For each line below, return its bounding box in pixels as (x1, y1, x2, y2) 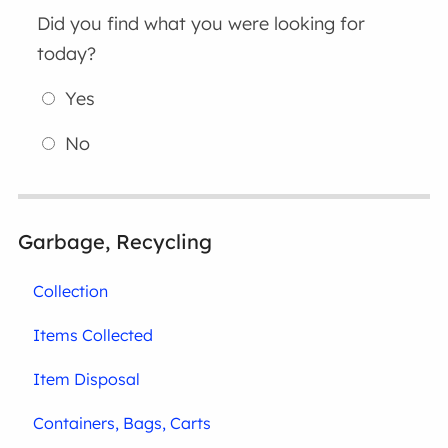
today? (37, 41, 97, 65)
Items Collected (33, 324, 154, 345)
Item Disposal (33, 368, 141, 389)
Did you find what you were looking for (37, 11, 366, 35)
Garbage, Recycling (18, 228, 213, 254)
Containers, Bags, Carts (33, 412, 212, 433)
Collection (33, 280, 109, 301)
